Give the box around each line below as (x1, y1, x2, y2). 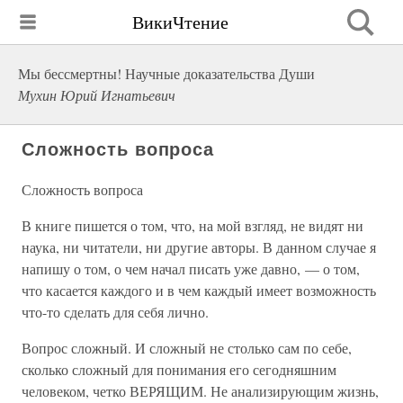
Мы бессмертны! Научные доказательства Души (18, 64, 315, 83)
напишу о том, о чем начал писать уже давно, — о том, (22, 259, 360, 278)
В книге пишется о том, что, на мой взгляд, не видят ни (22, 216, 363, 235)
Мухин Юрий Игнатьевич (18, 85, 175, 104)
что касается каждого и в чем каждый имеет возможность (22, 281, 376, 300)
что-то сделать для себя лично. (22, 302, 209, 321)
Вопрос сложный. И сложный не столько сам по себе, (22, 338, 352, 357)
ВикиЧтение (132, 9, 228, 34)
